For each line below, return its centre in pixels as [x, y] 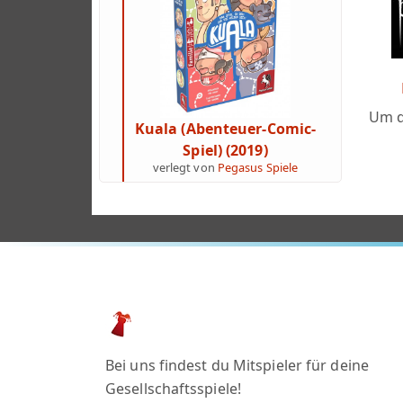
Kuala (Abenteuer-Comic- [225, 128]
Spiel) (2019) [225, 150]
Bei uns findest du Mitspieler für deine [237, 365]
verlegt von [185, 167]
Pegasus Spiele [258, 167]
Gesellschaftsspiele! [173, 389]
